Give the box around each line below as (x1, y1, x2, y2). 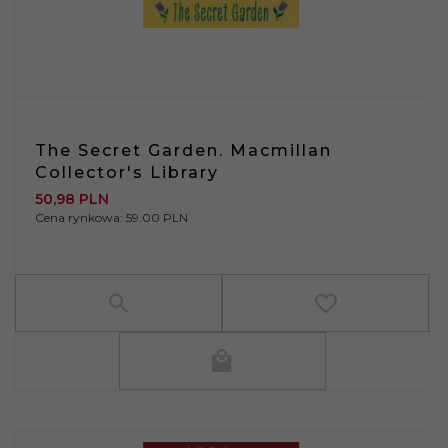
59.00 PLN (126, 209, 188, 225)
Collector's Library (35, 162, 219, 182)
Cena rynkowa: (35, 209, 126, 225)
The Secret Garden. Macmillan (35, 140, 332, 160)
